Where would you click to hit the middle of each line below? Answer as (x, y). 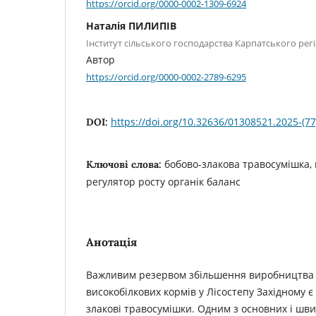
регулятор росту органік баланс (163, 182)
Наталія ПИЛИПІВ (131, 25)
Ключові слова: (125, 165)
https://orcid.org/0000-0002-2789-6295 (166, 77)
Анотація (111, 242)
